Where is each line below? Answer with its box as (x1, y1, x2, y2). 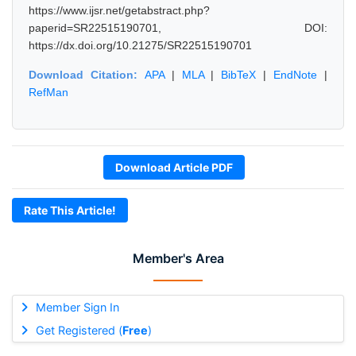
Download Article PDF (115, 161, 233, 174)
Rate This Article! (24, 203, 116, 217)
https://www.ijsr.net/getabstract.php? (29, 4, 210, 17)
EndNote (273, 68, 318, 81)
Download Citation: (29, 68, 145, 81)
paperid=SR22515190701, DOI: (29, 21, 327, 34)
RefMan (29, 86, 68, 99)
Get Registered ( (35, 323, 122, 337)
